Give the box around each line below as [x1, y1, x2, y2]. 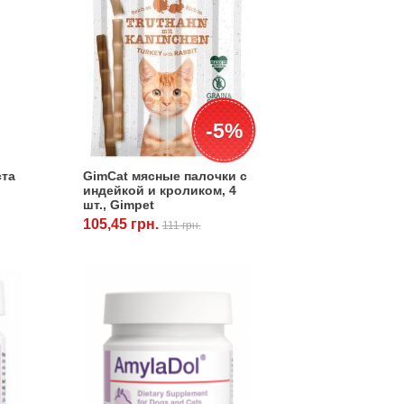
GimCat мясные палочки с [82, 168, 247, 183]
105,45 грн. [82, 216, 162, 232]
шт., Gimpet [82, 197, 154, 212]
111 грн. [161, 218, 201, 232]
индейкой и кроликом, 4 [82, 182, 236, 197]
